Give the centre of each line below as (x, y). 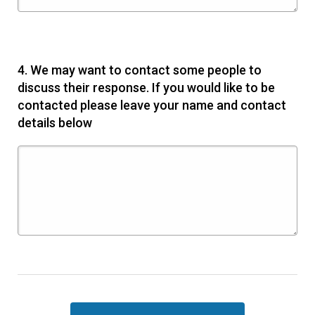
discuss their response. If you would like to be (146, 88)
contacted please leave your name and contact (152, 105)
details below (55, 123)
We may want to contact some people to (146, 70)
